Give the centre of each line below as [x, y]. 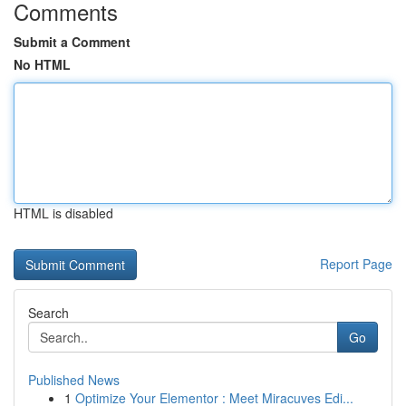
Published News [74, 380]
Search [48, 313]
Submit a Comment [72, 42]
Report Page [356, 264]
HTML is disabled [63, 213]
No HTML [42, 64]
